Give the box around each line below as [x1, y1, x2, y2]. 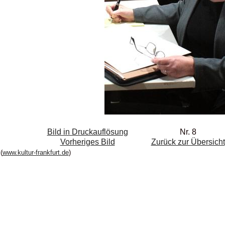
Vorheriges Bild [60, 137, 115, 146]
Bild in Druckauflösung [47, 127, 128, 136]
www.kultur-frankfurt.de [2, 148, 69, 156]
